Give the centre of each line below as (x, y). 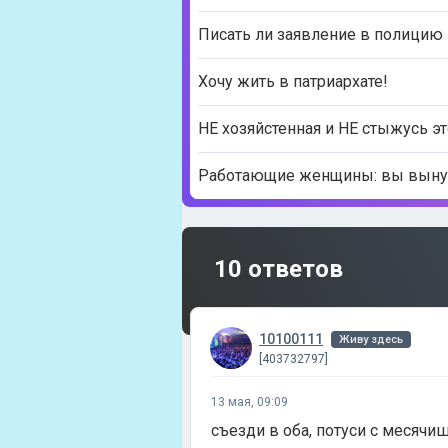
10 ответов (278, 269)
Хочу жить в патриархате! (293, 81)
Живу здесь (371, 339)
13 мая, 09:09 (249, 402)
